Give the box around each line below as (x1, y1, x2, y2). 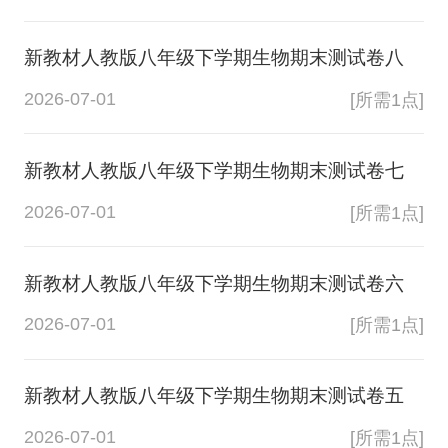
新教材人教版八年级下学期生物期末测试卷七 (23, 160, 404, 182)
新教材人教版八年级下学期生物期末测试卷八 (23, 47, 404, 69)
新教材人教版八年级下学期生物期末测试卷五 (23, 385, 404, 407)
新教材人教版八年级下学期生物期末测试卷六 (23, 272, 404, 294)
